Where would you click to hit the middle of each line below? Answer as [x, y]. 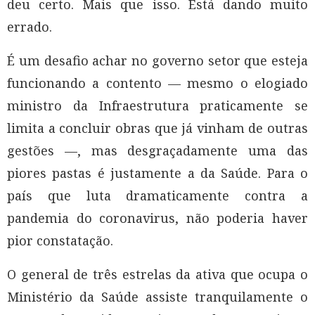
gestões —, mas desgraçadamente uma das [157, 151]
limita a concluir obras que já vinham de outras [157, 128]
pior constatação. [60, 241]
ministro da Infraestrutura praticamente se [157, 106]
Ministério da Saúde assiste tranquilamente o [157, 297]
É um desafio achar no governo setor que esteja [157, 61]
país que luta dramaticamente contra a [157, 196]
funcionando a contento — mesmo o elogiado [157, 83]
